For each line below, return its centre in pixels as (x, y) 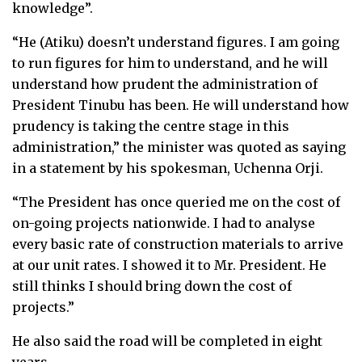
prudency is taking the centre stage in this (151, 126)
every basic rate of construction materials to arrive (178, 244)
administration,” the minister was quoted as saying (179, 147)
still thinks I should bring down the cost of (152, 286)
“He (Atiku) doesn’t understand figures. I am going (176, 42)
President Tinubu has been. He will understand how (181, 105)
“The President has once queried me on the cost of (176, 202)
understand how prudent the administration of (165, 84)
